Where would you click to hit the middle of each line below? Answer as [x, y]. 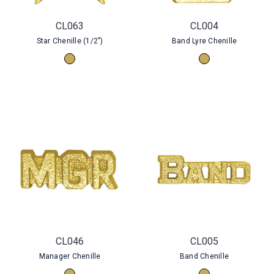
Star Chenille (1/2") [70, 41]
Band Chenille [204, 256]
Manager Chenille [70, 256]
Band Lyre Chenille [204, 41]
